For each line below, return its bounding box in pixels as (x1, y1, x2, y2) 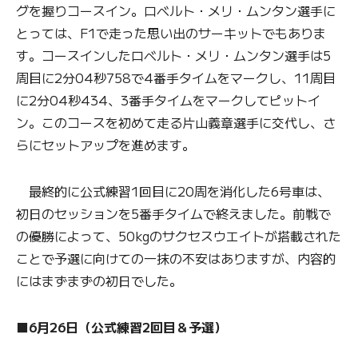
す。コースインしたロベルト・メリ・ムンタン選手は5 (16, 45, 331, 65)
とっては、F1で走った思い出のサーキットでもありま (16, 22, 326, 42)
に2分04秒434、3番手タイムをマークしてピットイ (16, 89, 320, 109)
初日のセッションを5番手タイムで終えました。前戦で (16, 203, 331, 223)
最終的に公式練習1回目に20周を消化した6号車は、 (16, 181, 330, 201)
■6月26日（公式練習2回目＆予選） (16, 316, 227, 336)
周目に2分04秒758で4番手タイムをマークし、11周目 (16, 67, 336, 87)
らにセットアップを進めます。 (16, 134, 195, 154)
